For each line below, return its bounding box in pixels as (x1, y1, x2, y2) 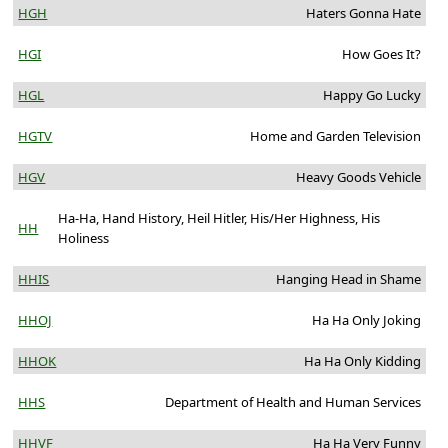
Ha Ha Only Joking (311, 311, 421, 330)
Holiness (58, 229, 110, 248)
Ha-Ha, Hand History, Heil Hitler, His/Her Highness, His (58, 209, 381, 228)
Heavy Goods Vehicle (295, 168, 421, 187)
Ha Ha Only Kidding (303, 352, 421, 371)
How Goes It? (341, 45, 421, 64)
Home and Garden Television (249, 127, 421, 146)
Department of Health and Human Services (164, 393, 421, 412)
